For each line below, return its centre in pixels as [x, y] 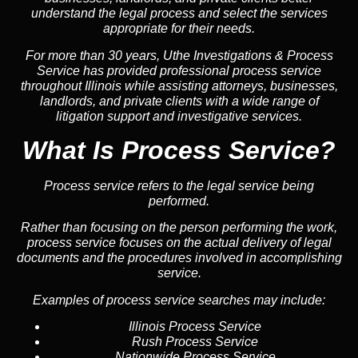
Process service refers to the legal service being [179, 185]
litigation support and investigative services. [179, 116]
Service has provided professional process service [179, 70]
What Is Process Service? [179, 150]
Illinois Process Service [195, 327]
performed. [179, 201]
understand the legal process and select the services [179, 14]
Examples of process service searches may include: [179, 300]
